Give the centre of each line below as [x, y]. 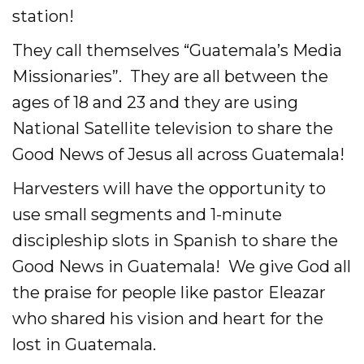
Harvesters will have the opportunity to [169, 188]
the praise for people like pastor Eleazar [169, 292]
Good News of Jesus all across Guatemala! [178, 154]
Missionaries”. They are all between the [170, 76]
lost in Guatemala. [84, 344]
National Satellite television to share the [173, 128]
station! [43, 16]
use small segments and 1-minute [147, 214]
